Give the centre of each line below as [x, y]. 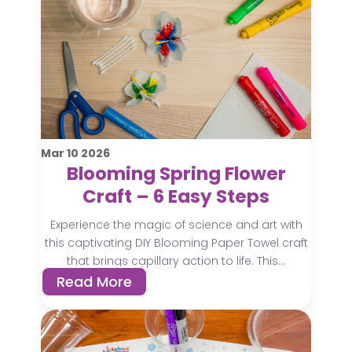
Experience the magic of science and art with [176, 224]
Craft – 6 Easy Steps [176, 196]
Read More [95, 281]
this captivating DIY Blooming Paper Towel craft [176, 242]
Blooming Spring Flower [176, 173]
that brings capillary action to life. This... [176, 260]
